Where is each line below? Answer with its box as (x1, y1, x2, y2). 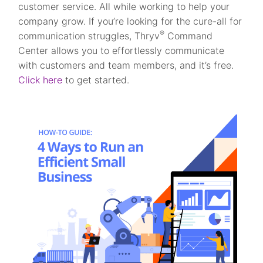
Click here (18, 74, 63, 86)
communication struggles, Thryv (18, 30, 160, 42)
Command (164, 30, 213, 42)
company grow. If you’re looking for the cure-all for (18, 15, 242, 28)
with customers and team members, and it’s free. (18, 59, 234, 72)
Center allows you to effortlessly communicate (18, 45, 225, 57)
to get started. (62, 74, 130, 86)
